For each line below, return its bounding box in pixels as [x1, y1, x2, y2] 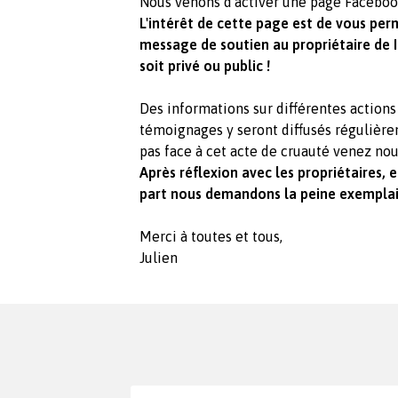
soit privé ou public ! [139, 58, 270, 75]
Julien [139, 250, 178, 267]
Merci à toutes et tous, [139, 228, 283, 245]
